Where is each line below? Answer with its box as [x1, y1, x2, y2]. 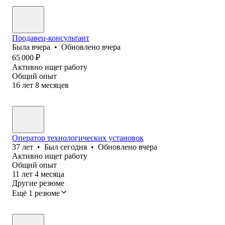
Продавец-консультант [12, 33, 89, 42]
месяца [41, 169, 64, 178]
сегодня [60, 142, 87, 151]
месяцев [41, 80, 69, 89]
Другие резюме [12, 178, 64, 187]
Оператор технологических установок [12, 133, 144, 142]
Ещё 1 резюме [12, 188, 60, 197]
